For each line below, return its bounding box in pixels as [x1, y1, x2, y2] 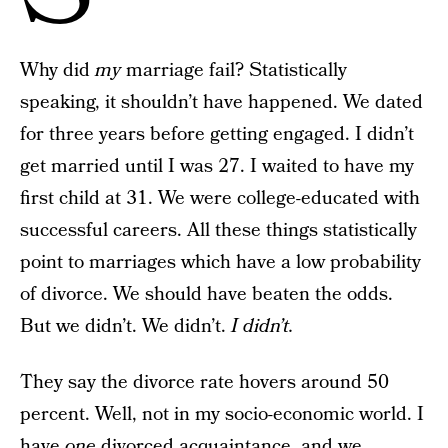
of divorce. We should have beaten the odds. [20, 281, 393, 308]
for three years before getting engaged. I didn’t [20, 121, 414, 148]
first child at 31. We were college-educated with [20, 185, 420, 212]
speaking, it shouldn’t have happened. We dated [20, 89, 423, 116]
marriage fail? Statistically [121, 57, 347, 84]
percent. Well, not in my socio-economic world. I [20, 401, 424, 428]
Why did [20, 57, 95, 84]
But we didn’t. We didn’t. [20, 313, 231, 340]
